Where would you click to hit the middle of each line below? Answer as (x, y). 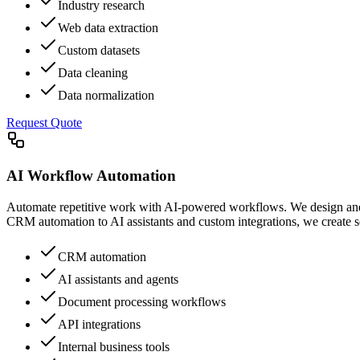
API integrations (99, 324)
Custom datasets (99, 50)
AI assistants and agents (118, 279)
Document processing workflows (142, 301)
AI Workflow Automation (91, 176)
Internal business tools (114, 346)
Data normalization (106, 95)
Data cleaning (93, 72)
